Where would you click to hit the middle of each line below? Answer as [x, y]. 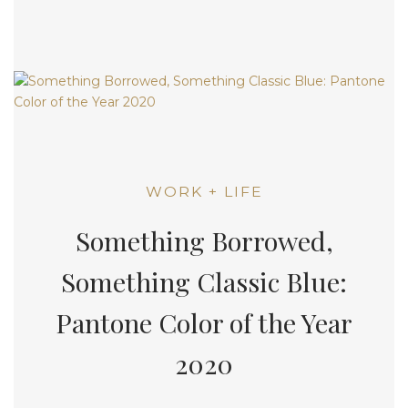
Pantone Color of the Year [204, 322]
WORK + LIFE [204, 192]
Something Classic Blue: [204, 281]
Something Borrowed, [204, 240]
